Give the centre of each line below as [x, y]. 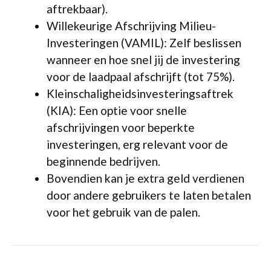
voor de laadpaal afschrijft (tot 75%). [141, 76]
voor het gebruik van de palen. [123, 212]
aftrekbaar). [77, 8]
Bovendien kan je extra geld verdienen [145, 178]
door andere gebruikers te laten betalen [149, 195]
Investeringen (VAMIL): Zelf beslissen [144, 42]
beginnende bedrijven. [103, 161]
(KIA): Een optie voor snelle [117, 110]
